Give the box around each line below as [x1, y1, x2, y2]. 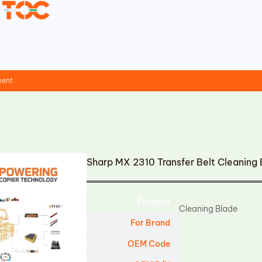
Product [137, 196, 171, 207]
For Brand [130, 218, 171, 228]
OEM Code [127, 239, 171, 249]
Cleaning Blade [179, 204, 238, 214]
